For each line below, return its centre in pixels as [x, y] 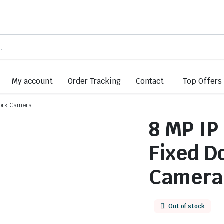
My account [32, 81]
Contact [150, 81]
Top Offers [203, 81]
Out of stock [187, 206]
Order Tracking [94, 81]
